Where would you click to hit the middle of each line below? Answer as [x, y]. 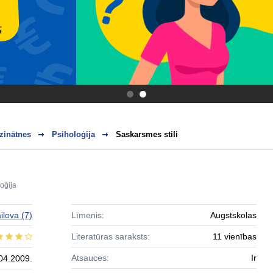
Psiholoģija [73, 134]
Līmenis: [87, 215]
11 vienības [235, 236]
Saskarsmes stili [147, 134]
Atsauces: [90, 258]
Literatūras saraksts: [110, 236]
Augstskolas [233, 215]
